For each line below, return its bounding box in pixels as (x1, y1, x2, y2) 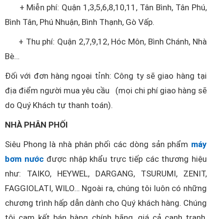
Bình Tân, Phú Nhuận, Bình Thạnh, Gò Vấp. (5, 17, 154, 27)
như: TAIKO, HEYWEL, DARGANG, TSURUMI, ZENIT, (5, 169, 207, 178)
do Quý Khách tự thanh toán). (5, 100, 115, 110)
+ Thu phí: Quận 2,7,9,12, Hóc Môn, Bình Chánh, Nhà (5, 37, 207, 46)
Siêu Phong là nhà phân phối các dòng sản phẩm (5, 139, 191, 149)
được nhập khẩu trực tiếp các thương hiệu (44, 154, 207, 164)
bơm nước (5, 154, 44, 164)
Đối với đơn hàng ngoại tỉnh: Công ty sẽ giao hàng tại (5, 71, 207, 81)
